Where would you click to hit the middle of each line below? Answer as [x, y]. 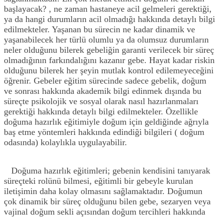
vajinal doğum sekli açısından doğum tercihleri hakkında [105, 211]
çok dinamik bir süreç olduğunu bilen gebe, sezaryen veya [107, 201]
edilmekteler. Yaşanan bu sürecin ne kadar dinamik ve [99, 29]
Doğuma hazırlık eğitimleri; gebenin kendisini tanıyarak [107, 170]
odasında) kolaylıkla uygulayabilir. [66, 142]
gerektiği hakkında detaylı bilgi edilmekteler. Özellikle [101, 111]
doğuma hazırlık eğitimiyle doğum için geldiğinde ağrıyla [106, 121]
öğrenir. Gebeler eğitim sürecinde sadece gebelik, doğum [105, 80]
